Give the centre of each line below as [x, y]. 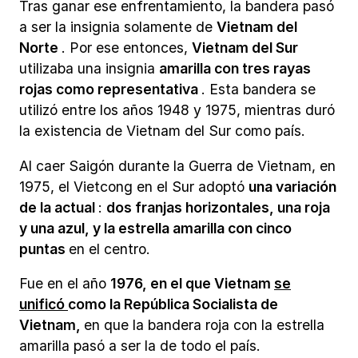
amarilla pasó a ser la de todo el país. [140, 346]
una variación [292, 186]
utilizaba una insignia [89, 68]
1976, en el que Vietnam [192, 284]
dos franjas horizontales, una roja [218, 207]
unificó [44, 304]
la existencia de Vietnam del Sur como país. [162, 130]
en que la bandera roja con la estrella [204, 325]
